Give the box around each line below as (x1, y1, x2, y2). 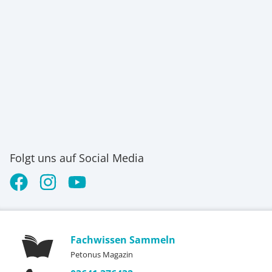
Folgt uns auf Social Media (10, 151, 144, 165)
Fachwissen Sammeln (70, 233, 175, 246)
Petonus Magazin (70, 249, 133, 260)
